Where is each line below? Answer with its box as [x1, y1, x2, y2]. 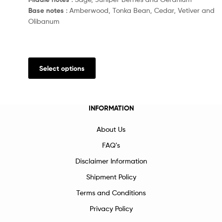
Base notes [28, 6, 64, 15]
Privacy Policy [89, 204, 133, 213]
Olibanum [28, 17, 59, 26]
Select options [39, 63, 85, 73]
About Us [97, 125, 125, 134]
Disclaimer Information [75, 157, 147, 166]
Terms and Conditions [76, 188, 146, 197]
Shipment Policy [86, 172, 136, 181]
